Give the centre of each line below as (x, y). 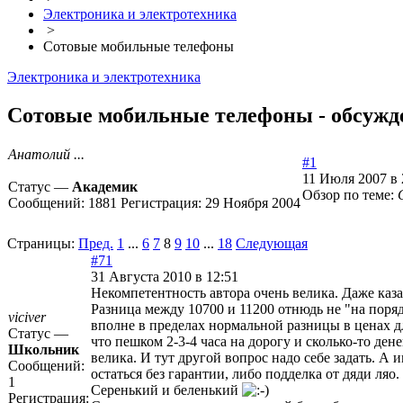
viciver (27, 318)
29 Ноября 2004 (253, 203)
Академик (105, 187)
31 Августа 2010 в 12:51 (165, 277)
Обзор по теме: (350, 195)
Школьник (44, 350)
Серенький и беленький (166, 390)
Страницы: (41, 244)
